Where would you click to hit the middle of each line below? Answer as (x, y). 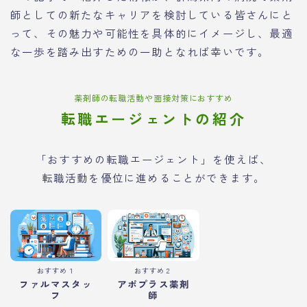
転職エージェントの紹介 (153, 119)
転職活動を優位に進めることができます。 (153, 178)
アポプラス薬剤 (153, 284)
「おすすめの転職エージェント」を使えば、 (153, 159)
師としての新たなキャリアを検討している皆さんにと (152, 15)
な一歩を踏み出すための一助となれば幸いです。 (140, 52)
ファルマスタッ (56, 284)
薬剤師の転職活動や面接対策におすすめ (153, 98)
